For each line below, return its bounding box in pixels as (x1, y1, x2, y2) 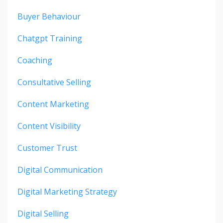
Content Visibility (17, 120, 81, 132)
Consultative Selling (17, 77, 91, 88)
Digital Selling (17, 208, 69, 220)
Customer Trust (17, 142, 77, 154)
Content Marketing (17, 99, 89, 110)
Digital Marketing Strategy (17, 186, 117, 198)
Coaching (17, 55, 52, 66)
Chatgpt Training (17, 33, 82, 44)
